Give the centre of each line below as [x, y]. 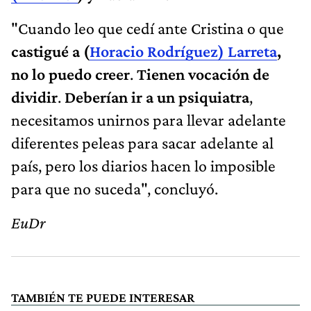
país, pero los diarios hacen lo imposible [143, 165]
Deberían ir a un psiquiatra [157, 96]
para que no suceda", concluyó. [115, 188]
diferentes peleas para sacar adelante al [142, 142]
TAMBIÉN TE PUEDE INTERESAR [103, 297]
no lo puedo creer [70, 74]
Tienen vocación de [203, 74]
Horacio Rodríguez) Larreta [183, 51]
